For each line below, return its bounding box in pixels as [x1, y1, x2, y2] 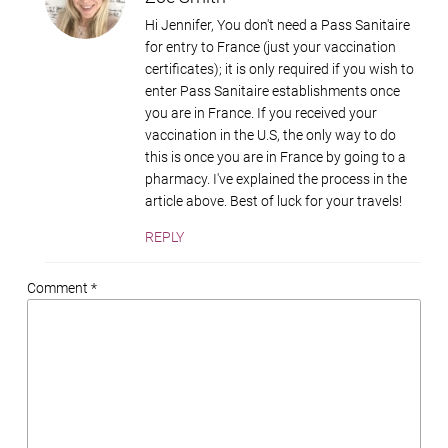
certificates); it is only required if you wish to [145, 60, 414, 77]
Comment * [27, 279, 97, 296]
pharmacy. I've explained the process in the [145, 170, 407, 187]
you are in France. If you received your [145, 104, 377, 121]
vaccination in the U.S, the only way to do [145, 126, 396, 143]
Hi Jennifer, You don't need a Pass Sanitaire [145, 16, 410, 33]
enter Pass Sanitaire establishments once [145, 82, 400, 99]
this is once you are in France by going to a [145, 148, 406, 165]
